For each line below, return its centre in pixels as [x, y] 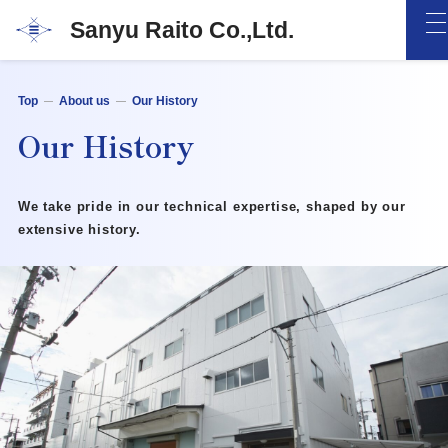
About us [85, 101]
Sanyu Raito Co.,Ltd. [181, 29]
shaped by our [356, 207]
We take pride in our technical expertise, [162, 207]
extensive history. [79, 230]
